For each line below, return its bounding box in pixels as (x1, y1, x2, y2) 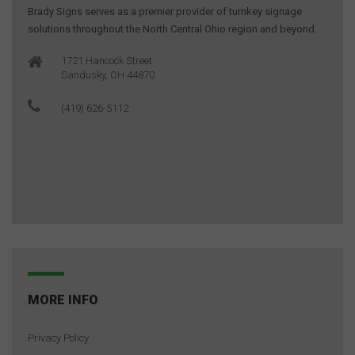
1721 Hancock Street (61, 54, 152, 67)
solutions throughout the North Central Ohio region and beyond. (28, 22, 317, 35)
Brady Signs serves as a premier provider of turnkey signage (28, 5, 302, 17)
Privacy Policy (28, 331, 89, 344)
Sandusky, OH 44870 (61, 68, 155, 81)
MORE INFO (28, 292, 98, 307)
